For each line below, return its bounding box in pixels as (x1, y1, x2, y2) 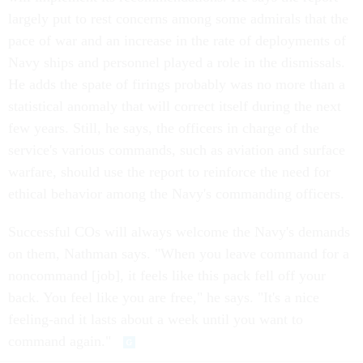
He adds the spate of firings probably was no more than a (8, 76, 345, 92)
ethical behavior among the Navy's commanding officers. (8, 186, 344, 202)
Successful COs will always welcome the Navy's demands (8, 224, 350, 240)
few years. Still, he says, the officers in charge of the (8, 120, 319, 136)
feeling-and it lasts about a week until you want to (8, 311, 303, 327)
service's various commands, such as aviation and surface (8, 142, 345, 158)
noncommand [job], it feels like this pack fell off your (8, 267, 326, 284)
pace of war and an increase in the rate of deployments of (8, 32, 346, 49)
